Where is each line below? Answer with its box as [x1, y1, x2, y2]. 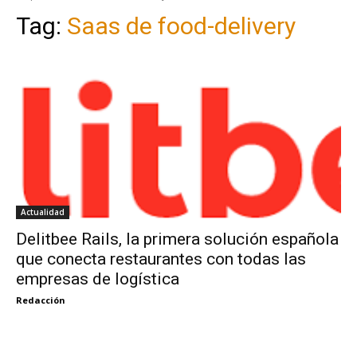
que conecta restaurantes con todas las [16, 249, 306, 269]
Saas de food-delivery [67, 11, 296, 40]
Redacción [16, 293, 65, 306]
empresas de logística [16, 269, 179, 288]
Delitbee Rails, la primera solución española [16, 229, 339, 249]
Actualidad [21, 206, 65, 218]
